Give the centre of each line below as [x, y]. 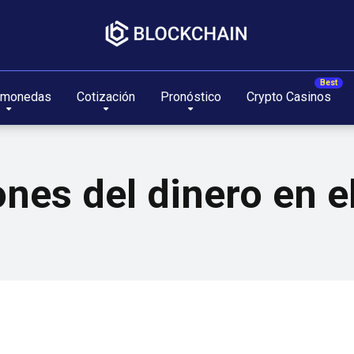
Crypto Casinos [288, 97]
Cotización [105, 97]
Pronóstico [190, 97]
